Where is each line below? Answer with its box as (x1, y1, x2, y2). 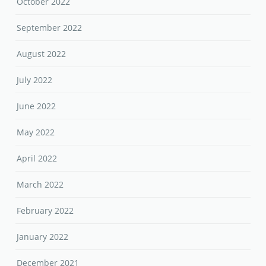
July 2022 (17, 74, 53, 86)
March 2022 (17, 179, 64, 191)
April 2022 (17, 153, 58, 164)
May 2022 (17, 126, 55, 138)
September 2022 (17, 22, 83, 34)
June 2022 (17, 100, 56, 112)
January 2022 (17, 231, 69, 243)
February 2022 (17, 205, 74, 217)
